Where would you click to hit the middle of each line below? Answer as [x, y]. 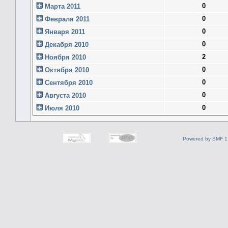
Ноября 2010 [64, 57]
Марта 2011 [62, 6]
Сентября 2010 [68, 82]
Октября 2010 [66, 70]
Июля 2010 [61, 108]
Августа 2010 [64, 95]
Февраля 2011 [66, 19]
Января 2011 [64, 32]
